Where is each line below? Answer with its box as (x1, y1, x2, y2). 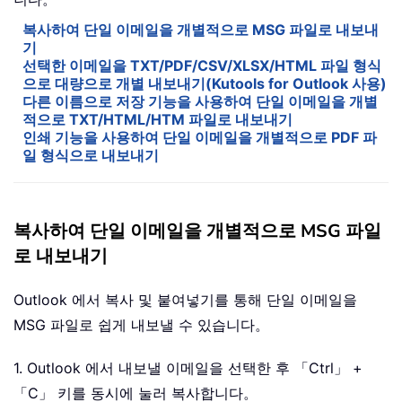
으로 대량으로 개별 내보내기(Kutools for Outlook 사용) (22, 74, 387, 93)
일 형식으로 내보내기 (22, 146, 159, 165)
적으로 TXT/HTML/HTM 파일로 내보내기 (22, 110, 293, 129)
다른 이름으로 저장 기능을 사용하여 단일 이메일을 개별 (22, 92, 378, 111)
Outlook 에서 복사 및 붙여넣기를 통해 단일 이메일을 (13, 291, 357, 310)
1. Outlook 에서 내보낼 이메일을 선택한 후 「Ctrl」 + (13, 359, 363, 378)
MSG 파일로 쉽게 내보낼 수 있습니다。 (13, 316, 269, 335)
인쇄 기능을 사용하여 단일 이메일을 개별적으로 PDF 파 (22, 128, 377, 147)
